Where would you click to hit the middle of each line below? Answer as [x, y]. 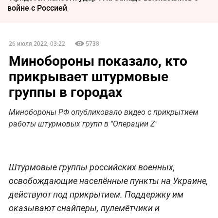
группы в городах [65, 92]
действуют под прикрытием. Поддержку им [96, 195]
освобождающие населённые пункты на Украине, [108, 181]
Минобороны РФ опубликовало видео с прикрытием [103, 112]
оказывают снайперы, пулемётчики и [84, 208]
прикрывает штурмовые [88, 76]
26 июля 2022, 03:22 [37, 44]
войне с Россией [37, 8]
